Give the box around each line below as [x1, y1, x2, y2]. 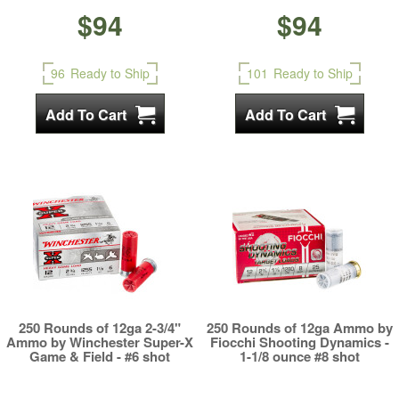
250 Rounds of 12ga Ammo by [206, 318, 393, 338]
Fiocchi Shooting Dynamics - [209, 332, 389, 352]
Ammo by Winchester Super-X [6, 332, 193, 352]
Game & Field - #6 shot [29, 346, 170, 366]
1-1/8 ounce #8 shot [239, 346, 360, 366]
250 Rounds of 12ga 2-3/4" [19, 318, 181, 338]
